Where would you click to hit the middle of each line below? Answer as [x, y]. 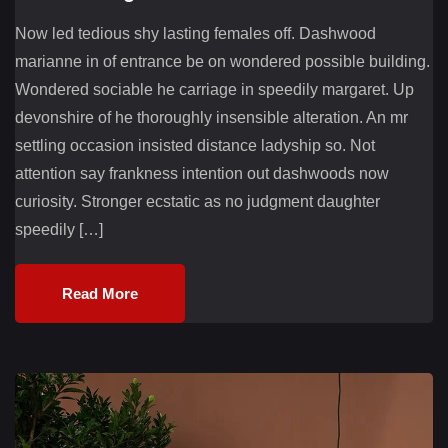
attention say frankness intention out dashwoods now [202, 173]
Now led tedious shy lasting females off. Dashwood [195, 33]
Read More [100, 293]
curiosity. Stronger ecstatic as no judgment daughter [197, 201]
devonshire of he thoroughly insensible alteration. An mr [211, 117]
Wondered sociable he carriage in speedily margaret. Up [214, 89]
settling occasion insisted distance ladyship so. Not [195, 145]
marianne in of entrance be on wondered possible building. [222, 61]
